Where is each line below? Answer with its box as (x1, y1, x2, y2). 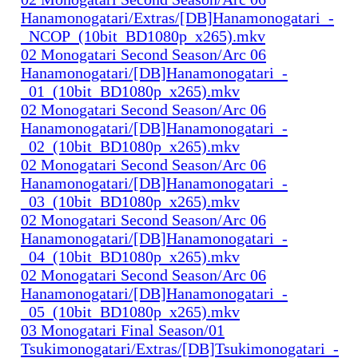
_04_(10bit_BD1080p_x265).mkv (21, 247, 240, 265)
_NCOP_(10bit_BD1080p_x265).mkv (21, 26, 265, 45)
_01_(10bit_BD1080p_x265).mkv (21, 82, 240, 100)
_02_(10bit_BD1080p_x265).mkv (21, 137, 240, 155)
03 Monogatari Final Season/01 (21, 320, 225, 339)
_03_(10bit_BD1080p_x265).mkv (21, 192, 240, 210)
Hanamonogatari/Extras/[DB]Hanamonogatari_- (21, 8, 334, 26)
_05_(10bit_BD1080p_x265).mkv (21, 302, 240, 320)
